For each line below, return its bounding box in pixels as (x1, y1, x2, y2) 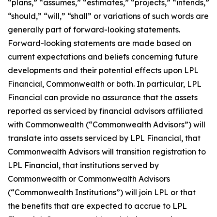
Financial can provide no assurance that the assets (8, 93, 198, 102)
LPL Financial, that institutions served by (8, 160, 159, 170)
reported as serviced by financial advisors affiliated (8, 106, 203, 116)
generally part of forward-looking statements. (8, 25, 180, 34)
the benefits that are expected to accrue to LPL (8, 201, 187, 211)
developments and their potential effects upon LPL (8, 65, 199, 75)
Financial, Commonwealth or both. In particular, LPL (8, 79, 201, 89)
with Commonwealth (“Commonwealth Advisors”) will (8, 120, 205, 129)
